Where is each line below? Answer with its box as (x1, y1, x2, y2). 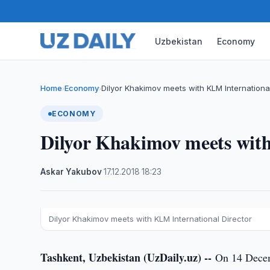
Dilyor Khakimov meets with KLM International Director (49, 214, 253, 224)
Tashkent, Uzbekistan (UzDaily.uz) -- (40, 250, 216, 265)
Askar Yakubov (40, 167, 102, 177)
